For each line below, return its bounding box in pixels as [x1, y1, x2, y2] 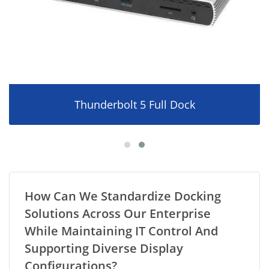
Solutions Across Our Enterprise [25, 205, 211, 222]
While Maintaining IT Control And [25, 223, 218, 240]
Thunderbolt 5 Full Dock [74, 97, 195, 112]
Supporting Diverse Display [25, 240, 183, 257]
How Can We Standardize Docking [25, 188, 221, 205]
